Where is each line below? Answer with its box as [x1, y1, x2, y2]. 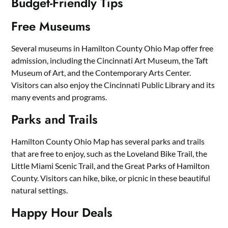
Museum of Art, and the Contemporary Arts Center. [11, 68, 191, 78]
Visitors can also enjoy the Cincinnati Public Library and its [11, 80, 215, 90]
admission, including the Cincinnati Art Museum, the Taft [11, 55, 209, 66]
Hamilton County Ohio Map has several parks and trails [11, 136, 205, 147]
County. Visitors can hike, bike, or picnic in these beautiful [11, 173, 211, 183]
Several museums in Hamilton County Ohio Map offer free [11, 43, 214, 53]
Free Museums [11, 17, 91, 36]
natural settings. [11, 185, 68, 195]
